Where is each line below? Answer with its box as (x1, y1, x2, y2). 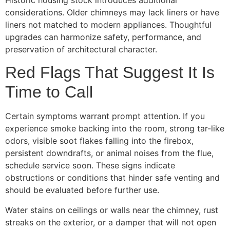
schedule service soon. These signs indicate (5, 160, 175, 171)
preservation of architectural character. (5, 44, 157, 55)
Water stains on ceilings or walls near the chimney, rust (5, 204, 218, 215)
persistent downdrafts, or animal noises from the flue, (5, 148, 214, 159)
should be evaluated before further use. (5, 185, 159, 196)
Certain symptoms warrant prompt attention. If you (5, 111, 205, 122)
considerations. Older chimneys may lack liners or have (5, 7, 219, 18)
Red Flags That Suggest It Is (5, 63, 215, 82)
